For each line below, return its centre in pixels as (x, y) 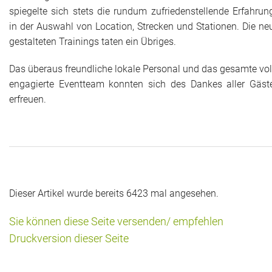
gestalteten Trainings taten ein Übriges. (93, 41)
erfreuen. (28, 99)
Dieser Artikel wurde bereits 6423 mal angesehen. (114, 193)
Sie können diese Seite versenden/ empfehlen (116, 221)
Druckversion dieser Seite (69, 238)
